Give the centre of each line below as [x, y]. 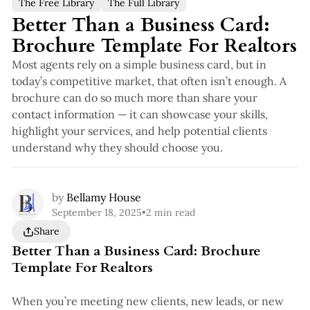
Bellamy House [103, 197]
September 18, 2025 [97, 213]
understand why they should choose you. [117, 148]
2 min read [170, 213]
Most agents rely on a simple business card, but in [139, 65]
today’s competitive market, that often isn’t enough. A [149, 81]
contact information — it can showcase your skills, [139, 115]
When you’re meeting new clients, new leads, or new [147, 301]
